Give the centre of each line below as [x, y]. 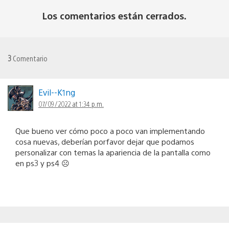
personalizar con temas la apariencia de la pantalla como [113, 152]
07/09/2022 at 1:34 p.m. [71, 104]
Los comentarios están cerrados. [114, 15]
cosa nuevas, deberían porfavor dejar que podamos [105, 141]
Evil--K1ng [57, 92]
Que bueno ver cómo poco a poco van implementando [110, 130]
